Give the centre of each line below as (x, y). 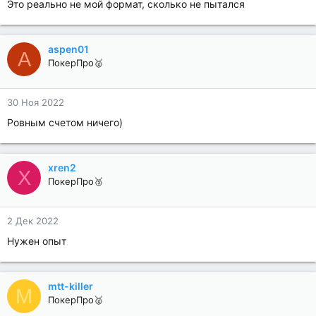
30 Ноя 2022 (36, 102)
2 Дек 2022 (33, 221)
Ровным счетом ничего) (65, 122)
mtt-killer (71, 286)
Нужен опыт (37, 241)
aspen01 (68, 49)
